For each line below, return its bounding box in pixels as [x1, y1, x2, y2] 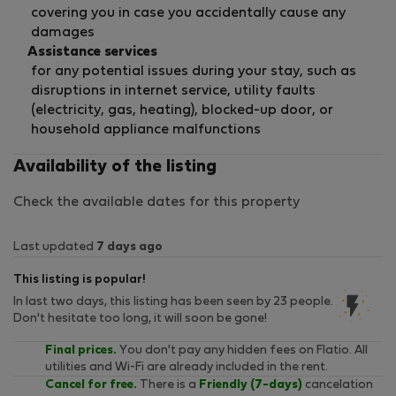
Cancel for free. [45, 379, 137, 392]
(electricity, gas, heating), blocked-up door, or [31, 104, 333, 118]
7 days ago [96, 241, 163, 254]
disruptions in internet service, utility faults [31, 85, 316, 98]
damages [31, 27, 95, 40]
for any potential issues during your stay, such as [31, 65, 356, 79]
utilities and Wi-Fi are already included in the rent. [45, 362, 328, 374]
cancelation [302, 379, 373, 392]
